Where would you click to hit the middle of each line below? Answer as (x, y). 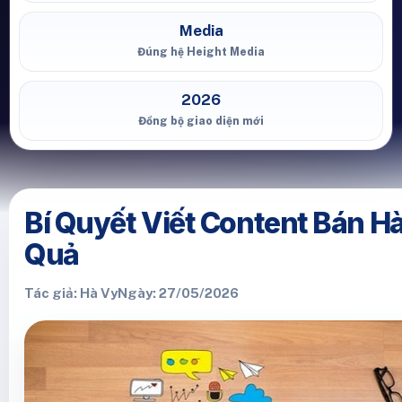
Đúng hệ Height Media (201, 52)
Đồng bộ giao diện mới (201, 121)
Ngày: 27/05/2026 (178, 293)
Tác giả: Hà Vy (71, 293)
